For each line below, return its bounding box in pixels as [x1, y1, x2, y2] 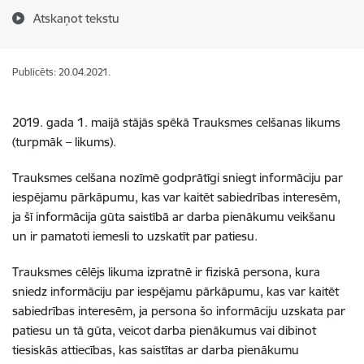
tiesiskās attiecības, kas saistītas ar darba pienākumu [12, 342, 299, 357]
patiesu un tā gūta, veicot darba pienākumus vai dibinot [12, 323, 316, 338]
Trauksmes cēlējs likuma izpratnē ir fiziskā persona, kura [12, 264, 320, 279]
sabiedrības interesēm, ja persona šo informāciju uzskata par [12, 303, 345, 318]
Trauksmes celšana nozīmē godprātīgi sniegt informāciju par [12, 170, 343, 185]
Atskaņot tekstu [33, 11, 119, 26]
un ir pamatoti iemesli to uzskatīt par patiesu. [12, 228, 258, 244]
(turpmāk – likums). [12, 134, 116, 149]
